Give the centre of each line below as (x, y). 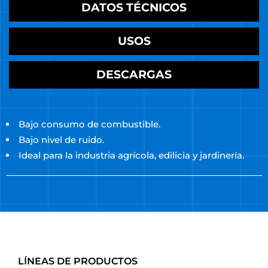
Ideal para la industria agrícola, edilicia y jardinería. (131, 155)
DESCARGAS (134, 74)
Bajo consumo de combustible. (89, 124)
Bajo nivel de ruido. (61, 140)
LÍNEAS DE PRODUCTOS (78, 261)
